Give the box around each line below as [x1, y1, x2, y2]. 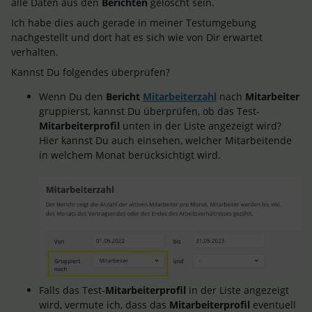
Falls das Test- [39, 283, 105, 297]
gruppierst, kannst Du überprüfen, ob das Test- [39, 104, 260, 118]
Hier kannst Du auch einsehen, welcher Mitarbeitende [39, 134, 292, 148]
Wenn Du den [39, 90, 106, 104]
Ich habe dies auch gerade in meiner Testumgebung [11, 16, 256, 30]
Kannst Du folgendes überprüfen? [11, 65, 170, 79]
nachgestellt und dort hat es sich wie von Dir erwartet [11, 31, 263, 45]
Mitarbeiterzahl [143, 90, 217, 104]
